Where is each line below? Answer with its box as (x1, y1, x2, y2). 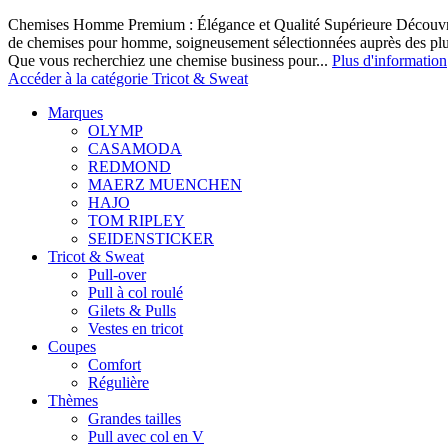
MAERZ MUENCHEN (88, 176, 242, 193)
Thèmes (48, 392, 98, 409)
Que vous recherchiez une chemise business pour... (8, 52, 332, 69)
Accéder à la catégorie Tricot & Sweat (8, 70, 248, 87)
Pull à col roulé (88, 284, 183, 301)
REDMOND (88, 158, 171, 175)
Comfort (88, 356, 141, 373)
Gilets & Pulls (88, 302, 176, 319)
